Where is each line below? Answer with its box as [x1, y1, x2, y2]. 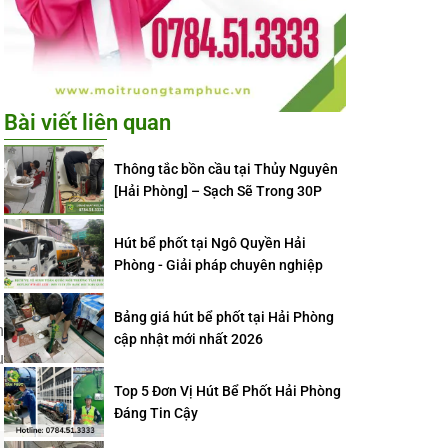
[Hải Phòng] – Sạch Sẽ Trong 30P [114, 183, 322, 199]
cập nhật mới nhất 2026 [114, 331, 263, 347]
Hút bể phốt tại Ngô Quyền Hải [114, 235, 306, 251]
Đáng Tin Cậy [114, 405, 198, 421]
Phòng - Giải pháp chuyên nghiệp [114, 257, 326, 273]
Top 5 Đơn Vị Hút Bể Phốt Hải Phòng [114, 383, 341, 399]
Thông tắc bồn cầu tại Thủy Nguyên [114, 161, 338, 177]
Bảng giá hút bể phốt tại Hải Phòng [114, 309, 334, 325]
